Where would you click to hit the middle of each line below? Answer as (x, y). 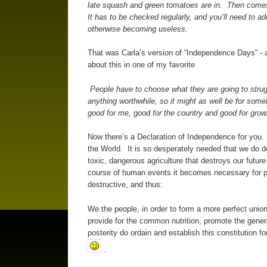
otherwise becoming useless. (141, 29)
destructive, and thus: (125, 185)
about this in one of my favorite (141, 65)
